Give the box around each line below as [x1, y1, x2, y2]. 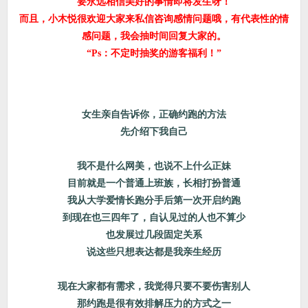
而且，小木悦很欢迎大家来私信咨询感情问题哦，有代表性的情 [19, 14, 289, 24]
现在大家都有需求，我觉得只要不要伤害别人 [58, 281, 250, 291]
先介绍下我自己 [120, 126, 188, 137]
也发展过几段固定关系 [106, 230, 202, 240]
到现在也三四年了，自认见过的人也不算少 [63, 212, 245, 223]
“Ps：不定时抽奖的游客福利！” [87, 48, 221, 58]
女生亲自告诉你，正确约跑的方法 [82, 109, 226, 120]
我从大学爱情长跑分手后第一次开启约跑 [67, 195, 241, 206]
